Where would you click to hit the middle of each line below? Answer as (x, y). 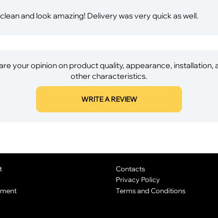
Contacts (130, 168)
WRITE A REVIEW (109, 99)
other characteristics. (109, 76)
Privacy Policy (138, 180)
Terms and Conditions (150, 191)
